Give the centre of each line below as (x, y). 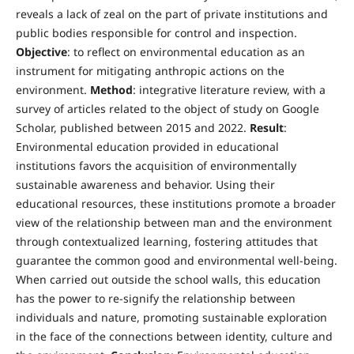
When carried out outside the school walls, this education (168, 280)
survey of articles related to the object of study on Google (167, 109)
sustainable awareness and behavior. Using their (145, 185)
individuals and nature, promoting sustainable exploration (171, 318)
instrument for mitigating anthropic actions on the (150, 71)
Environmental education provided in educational (147, 147)
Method (111, 90)
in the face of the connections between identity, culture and (174, 337)
